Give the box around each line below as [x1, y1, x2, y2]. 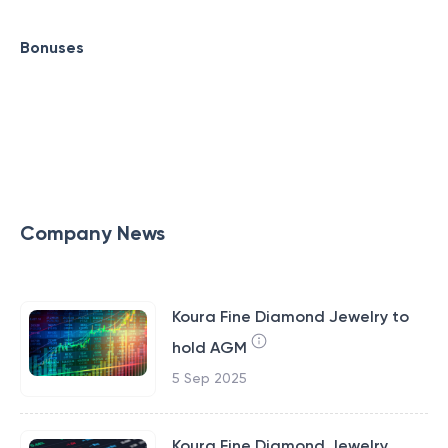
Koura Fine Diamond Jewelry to [171, 307, 409, 326]
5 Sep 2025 [171, 370, 247, 386]
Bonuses [20, 38, 84, 57]
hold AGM [171, 338, 247, 357]
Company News [20, 221, 165, 245]
